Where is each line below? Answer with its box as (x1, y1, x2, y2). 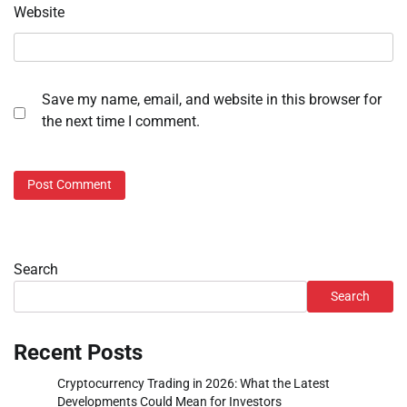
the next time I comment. (42, 113, 200, 131)
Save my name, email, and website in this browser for (42, 91, 382, 109)
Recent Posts (14, 339, 143, 365)
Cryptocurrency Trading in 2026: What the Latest (57, 375, 330, 391)
